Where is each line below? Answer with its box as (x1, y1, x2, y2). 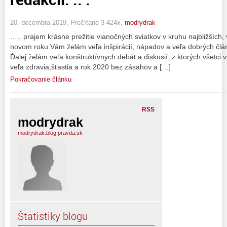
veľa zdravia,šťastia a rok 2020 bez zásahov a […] (10, 62, 171, 71)
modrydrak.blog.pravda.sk (18, 129, 83, 136)
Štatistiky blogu (18, 209, 88, 223)
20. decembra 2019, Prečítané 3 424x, (10, 18, 125, 26)
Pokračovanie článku (10, 75, 71, 83)
